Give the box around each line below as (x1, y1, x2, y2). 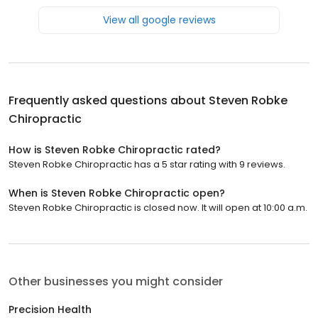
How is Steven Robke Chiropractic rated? (9, 142, 221, 157)
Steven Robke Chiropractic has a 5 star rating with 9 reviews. (9, 157, 285, 171)
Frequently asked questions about (9, 92, 209, 109)
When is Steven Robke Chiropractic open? (9, 185, 225, 200)
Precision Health (9, 302, 92, 317)
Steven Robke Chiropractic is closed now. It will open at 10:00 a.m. (9, 200, 307, 214)
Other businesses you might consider (9, 273, 223, 290)
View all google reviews (102, 12, 216, 27)
